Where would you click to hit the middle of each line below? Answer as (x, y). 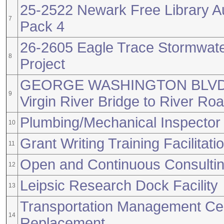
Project (42, 64)
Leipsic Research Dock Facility (119, 185)
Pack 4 (42, 26)
